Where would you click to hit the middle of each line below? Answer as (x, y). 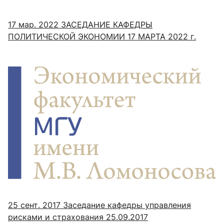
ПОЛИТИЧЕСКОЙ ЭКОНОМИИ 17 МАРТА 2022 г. (102, 36)
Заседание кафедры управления (126, 205)
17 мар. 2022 (33, 24)
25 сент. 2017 (34, 205)
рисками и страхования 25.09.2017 (78, 217)
